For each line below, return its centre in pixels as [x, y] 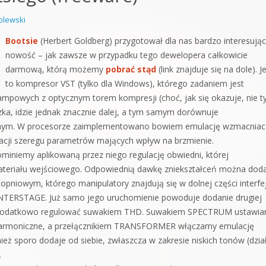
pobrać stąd [131, 69]
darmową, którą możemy [56, 69]
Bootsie [22, 41]
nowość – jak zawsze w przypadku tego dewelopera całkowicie [126, 55]
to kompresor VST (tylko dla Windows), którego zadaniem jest [125, 83]
